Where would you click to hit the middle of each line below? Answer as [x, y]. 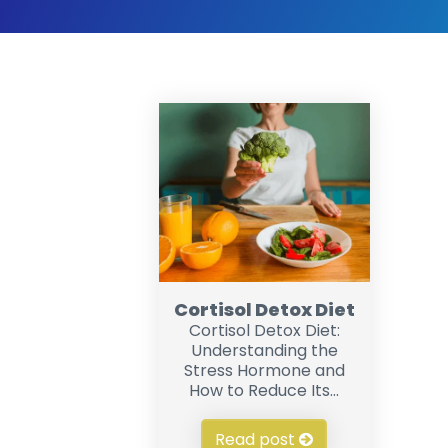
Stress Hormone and [264, 370]
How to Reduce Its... [264, 390]
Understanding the [264, 350]
